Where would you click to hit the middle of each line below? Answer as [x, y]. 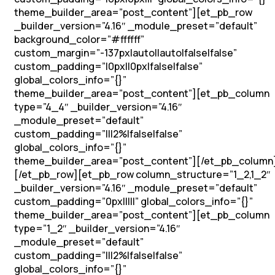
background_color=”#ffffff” [79, 39]
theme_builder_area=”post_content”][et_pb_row [133, 12]
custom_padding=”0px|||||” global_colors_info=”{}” [134, 201]
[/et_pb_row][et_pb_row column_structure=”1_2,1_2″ [142, 174]
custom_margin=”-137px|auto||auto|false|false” [126, 53]
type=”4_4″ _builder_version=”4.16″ [98, 107]
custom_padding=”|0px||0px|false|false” [108, 66]
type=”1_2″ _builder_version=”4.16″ [97, 228]
